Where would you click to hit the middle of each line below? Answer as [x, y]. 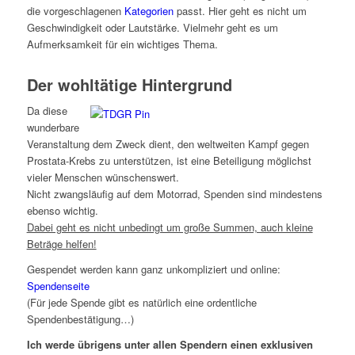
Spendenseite [58, 286]
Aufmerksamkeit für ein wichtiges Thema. [122, 44]
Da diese [47, 111]
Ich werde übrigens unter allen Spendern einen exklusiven [170, 345]
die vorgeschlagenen [75, 11]
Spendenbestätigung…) [80, 319]
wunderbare [53, 128]
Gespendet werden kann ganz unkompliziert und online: [153, 269]
